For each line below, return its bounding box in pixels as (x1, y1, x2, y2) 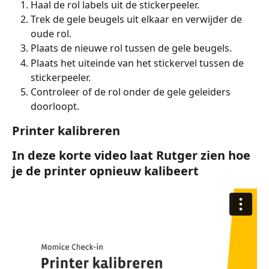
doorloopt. (31, 99, 79, 113)
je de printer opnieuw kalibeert (12, 162, 199, 179)
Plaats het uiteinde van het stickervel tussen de (31, 56, 246, 70)
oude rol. (31, 27, 71, 41)
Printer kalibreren (12, 122, 120, 139)
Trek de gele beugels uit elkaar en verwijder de (31, 13, 244, 26)
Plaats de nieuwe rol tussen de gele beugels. (31, 41, 232, 55)
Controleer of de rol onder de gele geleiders (31, 85, 233, 98)
